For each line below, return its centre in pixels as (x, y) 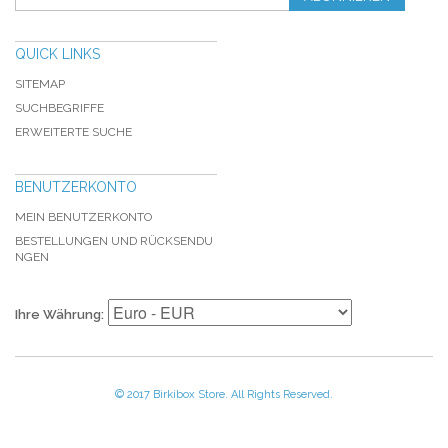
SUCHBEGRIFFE (59, 108)
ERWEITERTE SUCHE (73, 132)
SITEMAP (40, 84)
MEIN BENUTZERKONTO (83, 217)
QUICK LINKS (57, 54)
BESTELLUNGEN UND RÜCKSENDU (114, 241)
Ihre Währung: (59, 314)
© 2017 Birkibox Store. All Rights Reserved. (224, 394)
